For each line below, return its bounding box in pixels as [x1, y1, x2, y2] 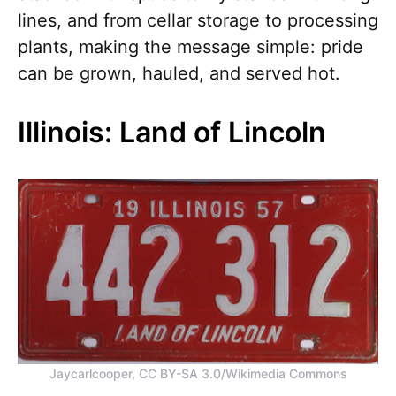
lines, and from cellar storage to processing [18, 9, 378, 31]
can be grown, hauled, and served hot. [18, 62, 340, 84]
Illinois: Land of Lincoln [18, 114, 326, 149]
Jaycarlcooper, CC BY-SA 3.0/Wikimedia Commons [49, 366, 347, 382]
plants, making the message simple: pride [18, 35, 363, 57]
